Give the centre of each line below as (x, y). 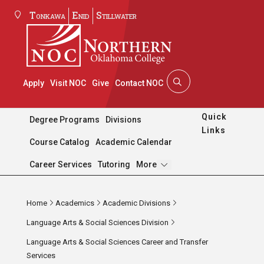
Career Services (60, 164)
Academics (75, 203)
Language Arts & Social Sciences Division (97, 222)
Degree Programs (64, 120)
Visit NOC (68, 83)
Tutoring (114, 164)
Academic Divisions (136, 203)
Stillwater (116, 15)
